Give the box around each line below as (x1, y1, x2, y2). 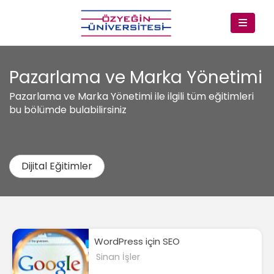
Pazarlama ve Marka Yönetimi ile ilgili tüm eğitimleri (9, 89, 254, 103)
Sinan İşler (95, 250, 140, 263)
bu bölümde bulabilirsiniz (9, 102, 127, 117)
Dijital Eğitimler (21, 158, 92, 173)
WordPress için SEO (94, 235, 180, 248)
